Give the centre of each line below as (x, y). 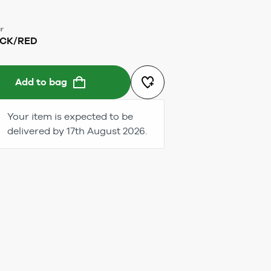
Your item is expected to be (70, 116)
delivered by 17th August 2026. (77, 131)
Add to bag (41, 82)
